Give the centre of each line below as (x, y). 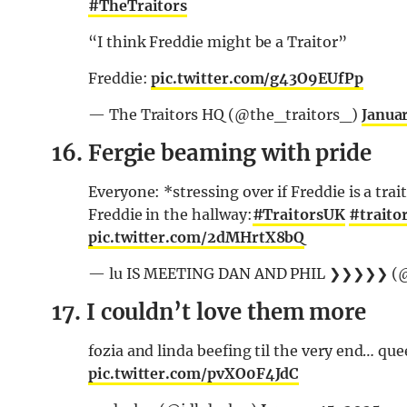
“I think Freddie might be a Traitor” (218, 42)
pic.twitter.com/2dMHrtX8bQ (197, 238)
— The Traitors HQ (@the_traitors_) (225, 115)
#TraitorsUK (298, 215)
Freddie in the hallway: (170, 215)
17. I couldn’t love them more (209, 313)
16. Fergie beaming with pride (212, 154)
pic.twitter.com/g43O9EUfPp (257, 79)
